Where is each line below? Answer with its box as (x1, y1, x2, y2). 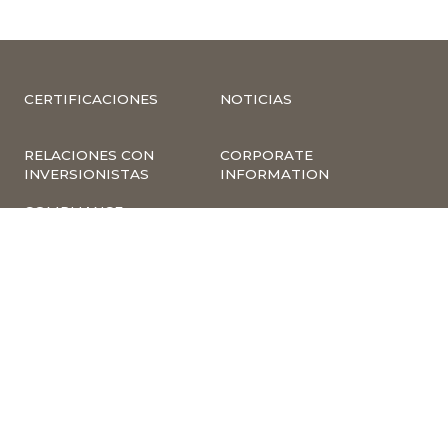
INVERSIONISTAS (24, 165, 149, 182)
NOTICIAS (220, 90, 292, 107)
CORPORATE (220, 146, 313, 163)
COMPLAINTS (24, 221, 123, 238)
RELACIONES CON (24, 146, 154, 163)
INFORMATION (220, 165, 329, 182)
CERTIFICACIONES (24, 90, 158, 107)
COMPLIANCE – (24, 202, 134, 219)
